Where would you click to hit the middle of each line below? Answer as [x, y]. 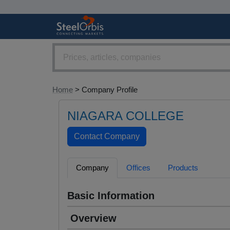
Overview [93, 218]
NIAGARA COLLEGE [126, 116]
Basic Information [111, 196]
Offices [138, 168]
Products [183, 168]
